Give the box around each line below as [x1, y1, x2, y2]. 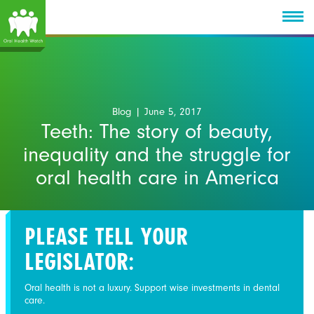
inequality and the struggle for [23, 142, 291, 167]
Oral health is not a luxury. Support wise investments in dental [25, 282, 280, 294]
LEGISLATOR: [25, 247, 135, 276]
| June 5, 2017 [132, 106, 202, 118]
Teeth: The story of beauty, [41, 119, 273, 144]
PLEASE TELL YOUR [25, 222, 188, 251]
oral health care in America [35, 165, 279, 190]
